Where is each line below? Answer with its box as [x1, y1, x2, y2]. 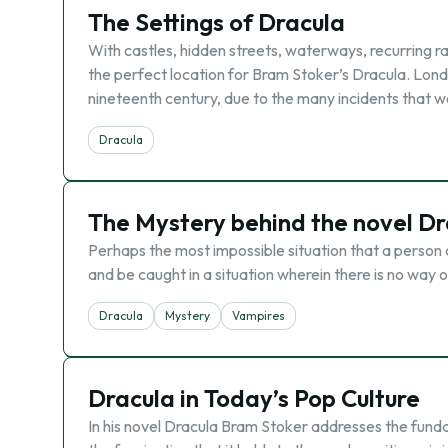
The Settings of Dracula [88, 7, 345, 37]
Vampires [232, 308, 285, 323]
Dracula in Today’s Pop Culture [88, 383, 420, 413]
